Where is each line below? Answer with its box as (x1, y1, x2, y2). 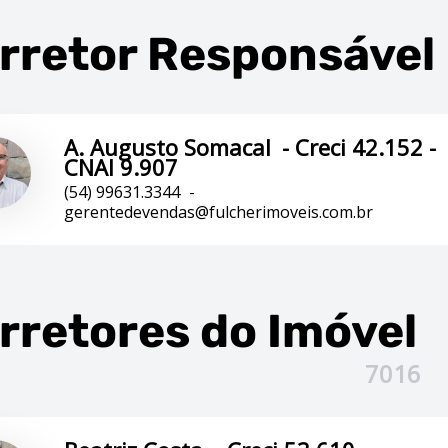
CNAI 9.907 (64, 152, 178, 182)
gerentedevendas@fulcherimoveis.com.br (64, 201, 373, 223)
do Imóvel (190, 304, 417, 359)
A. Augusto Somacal (64, 132, 277, 162)
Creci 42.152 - (295, 132, 436, 162)
